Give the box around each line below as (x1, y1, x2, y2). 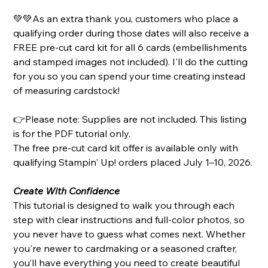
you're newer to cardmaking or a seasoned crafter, (13, 242, 237, 255)
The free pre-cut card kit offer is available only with (13, 142, 239, 154)
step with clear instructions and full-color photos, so (13, 214, 245, 226)
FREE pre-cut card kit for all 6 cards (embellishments (13, 41, 248, 54)
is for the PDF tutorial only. (13, 127, 131, 140)
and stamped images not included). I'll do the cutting (13, 56, 248, 68)
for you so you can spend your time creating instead (13, 70, 246, 83)
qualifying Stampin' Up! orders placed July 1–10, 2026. (13, 156, 253, 169)
